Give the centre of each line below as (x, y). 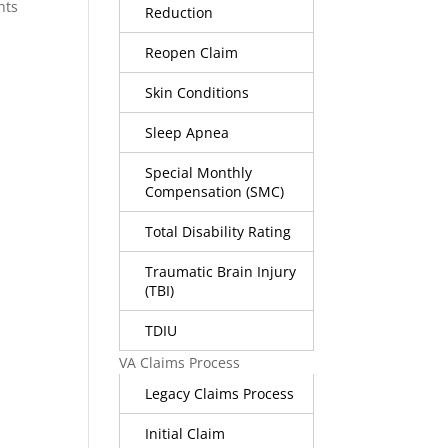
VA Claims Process (180, 362)
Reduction (179, 12)
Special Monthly (199, 172)
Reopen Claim (192, 52)
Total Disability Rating (218, 231)
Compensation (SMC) (215, 191)
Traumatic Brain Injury (221, 271)
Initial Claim (185, 433)
